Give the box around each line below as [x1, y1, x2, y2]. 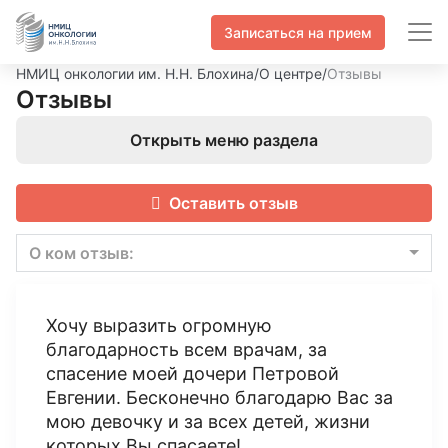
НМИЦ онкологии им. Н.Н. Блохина [16, 65, 254, 82]
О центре [259, 65, 322, 82]
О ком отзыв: [29, 243, 134, 263]
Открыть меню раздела [129, 130, 319, 150]
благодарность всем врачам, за [46, 339, 327, 360]
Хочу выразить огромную [46, 315, 272, 336]
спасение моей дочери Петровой [46, 363, 339, 384]
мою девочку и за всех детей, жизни [46, 411, 370, 432]
